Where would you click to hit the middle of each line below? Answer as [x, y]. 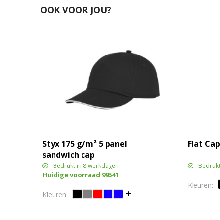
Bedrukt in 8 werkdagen [86, 166]
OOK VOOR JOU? [76, 10]
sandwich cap [69, 155]
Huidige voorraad [72, 175]
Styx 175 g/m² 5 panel [85, 144]
